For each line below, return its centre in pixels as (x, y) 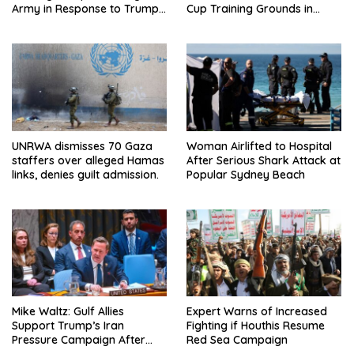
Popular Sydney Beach (246, 174)
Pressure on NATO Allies (74, 23)
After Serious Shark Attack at (264, 160)
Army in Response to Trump (85, 9)
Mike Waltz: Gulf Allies (68, 312)
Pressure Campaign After (79, 340)
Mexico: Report (225, 23)
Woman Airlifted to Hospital (259, 146)
